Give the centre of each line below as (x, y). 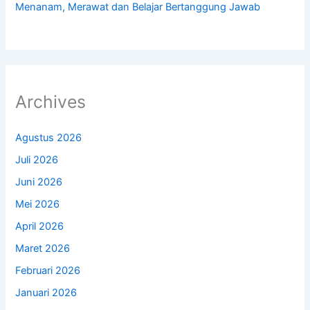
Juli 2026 (37, 160)
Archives (51, 101)
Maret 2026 (43, 248)
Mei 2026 (38, 204)
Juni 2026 (39, 182)
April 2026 (40, 226)
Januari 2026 (46, 292)
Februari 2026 (48, 270)
